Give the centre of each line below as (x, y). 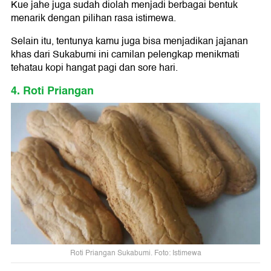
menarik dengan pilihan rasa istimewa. (93, 18)
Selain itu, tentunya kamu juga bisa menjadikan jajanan (129, 41)
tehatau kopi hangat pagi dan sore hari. (94, 67)
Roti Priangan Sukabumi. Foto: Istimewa (135, 253)
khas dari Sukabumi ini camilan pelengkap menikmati (125, 54)
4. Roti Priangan (52, 90)
